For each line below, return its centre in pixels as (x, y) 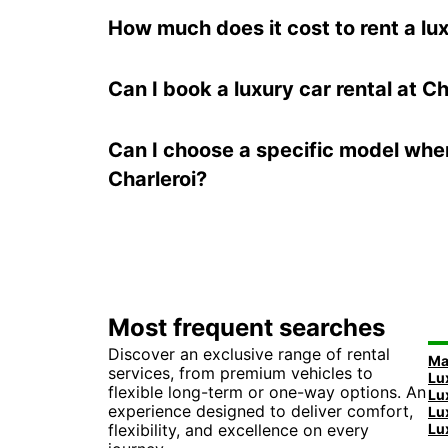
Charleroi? (157, 179)
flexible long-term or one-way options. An (267, 392)
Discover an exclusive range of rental (249, 354)
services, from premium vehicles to (240, 373)
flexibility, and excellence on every (238, 430)
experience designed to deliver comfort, (260, 411)
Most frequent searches (246, 327)
